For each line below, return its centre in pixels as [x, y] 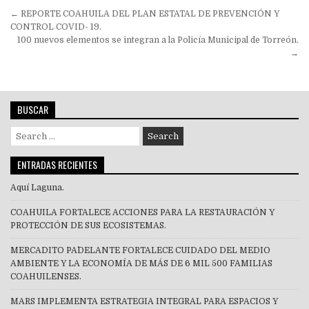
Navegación [55, 15]
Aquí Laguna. [37, 187]
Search [24, 131]
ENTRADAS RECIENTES [57, 164]
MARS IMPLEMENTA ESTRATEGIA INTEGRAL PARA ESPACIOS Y [144, 301]
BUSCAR [33, 109]
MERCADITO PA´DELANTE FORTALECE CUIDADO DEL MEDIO [140, 250]
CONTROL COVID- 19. [56, 27]
